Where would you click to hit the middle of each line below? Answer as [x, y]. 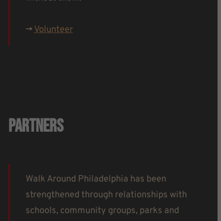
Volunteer [53, 30]
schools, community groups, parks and [102, 211]
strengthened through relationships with [106, 195]
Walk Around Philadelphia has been [96, 179]
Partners [36, 127]
